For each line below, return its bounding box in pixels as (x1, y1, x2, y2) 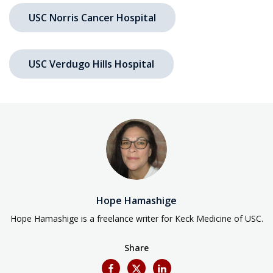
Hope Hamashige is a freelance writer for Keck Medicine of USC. (10, 213, 263, 225)
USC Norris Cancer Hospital (29, 11, 156, 25)
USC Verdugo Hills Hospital (29, 57, 154, 71)
